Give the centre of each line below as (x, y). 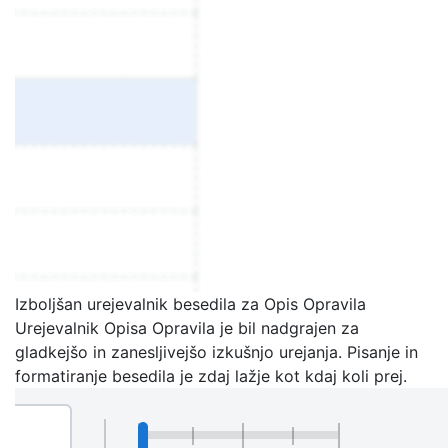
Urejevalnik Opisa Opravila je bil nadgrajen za (187, 328)
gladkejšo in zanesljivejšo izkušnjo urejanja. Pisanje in (216, 352)
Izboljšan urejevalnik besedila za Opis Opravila (190, 304)
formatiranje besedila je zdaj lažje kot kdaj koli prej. (211, 376)
